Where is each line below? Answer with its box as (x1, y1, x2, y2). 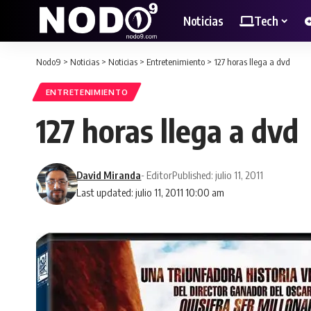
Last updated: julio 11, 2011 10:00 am (76, 186, 225, 199)
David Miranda (76, 169, 142, 182)
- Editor (141, 169, 173, 182)
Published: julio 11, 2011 (172, 169, 264, 182)
